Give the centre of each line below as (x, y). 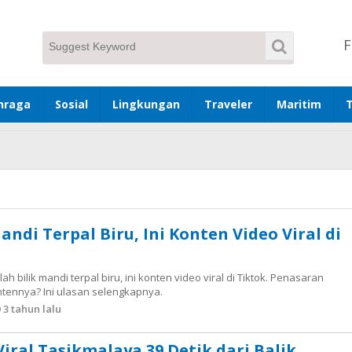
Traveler (228, 104)
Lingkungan (146, 104)
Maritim (299, 104)
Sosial (71, 104)
